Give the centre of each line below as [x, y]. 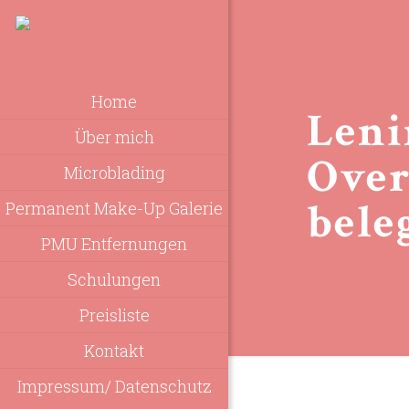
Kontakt [114, 350]
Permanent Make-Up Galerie [114, 208]
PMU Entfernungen [114, 243]
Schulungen [114, 279]
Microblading [114, 172]
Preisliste [114, 315]
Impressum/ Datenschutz [114, 386]
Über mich [114, 136]
